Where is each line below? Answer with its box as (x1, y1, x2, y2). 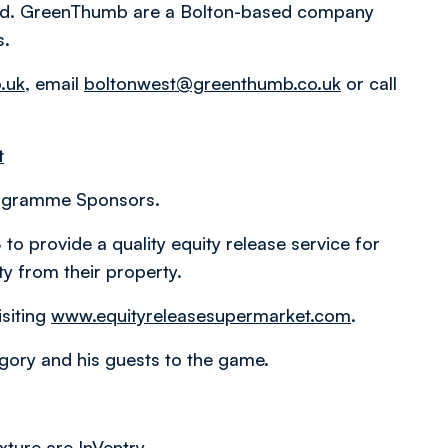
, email (25, 72, 84, 94)
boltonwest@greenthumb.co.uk (84, 72, 341, 94)
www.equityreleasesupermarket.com (51, 304, 351, 326)
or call (341, 72, 397, 94)
